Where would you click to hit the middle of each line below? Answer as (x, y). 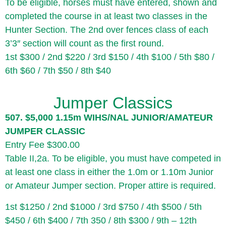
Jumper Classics (113, 103)
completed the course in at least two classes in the (106, 16)
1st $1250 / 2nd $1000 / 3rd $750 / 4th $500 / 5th (103, 207)
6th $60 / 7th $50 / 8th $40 (58, 70)
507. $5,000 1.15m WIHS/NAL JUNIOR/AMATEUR (109, 118)
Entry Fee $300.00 (42, 145)
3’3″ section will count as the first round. (84, 43)
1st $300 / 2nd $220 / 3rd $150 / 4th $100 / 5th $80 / (110, 57)
